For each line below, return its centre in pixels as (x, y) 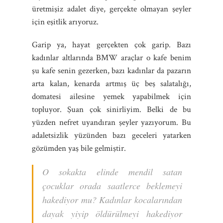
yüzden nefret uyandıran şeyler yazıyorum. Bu (111, 122)
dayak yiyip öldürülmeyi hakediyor (112, 213)
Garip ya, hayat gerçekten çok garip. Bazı (111, 45)
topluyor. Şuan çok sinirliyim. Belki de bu (111, 109)
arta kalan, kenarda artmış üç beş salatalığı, (111, 83)
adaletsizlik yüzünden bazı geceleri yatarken (111, 135)
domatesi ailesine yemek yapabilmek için (111, 96)
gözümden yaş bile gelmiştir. (79, 148)
